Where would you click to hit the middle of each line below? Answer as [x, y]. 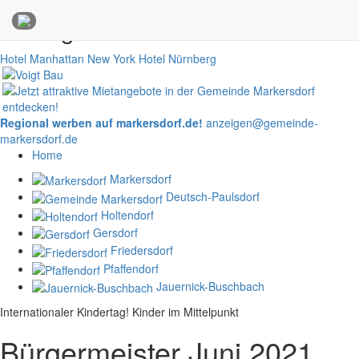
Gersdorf [115, 232]
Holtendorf [127, 214]
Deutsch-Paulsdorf [213, 197]
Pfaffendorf [131, 268]
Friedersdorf [142, 250]
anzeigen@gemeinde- [262, 123]
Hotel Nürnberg [177, 58]
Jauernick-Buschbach [210, 286]
